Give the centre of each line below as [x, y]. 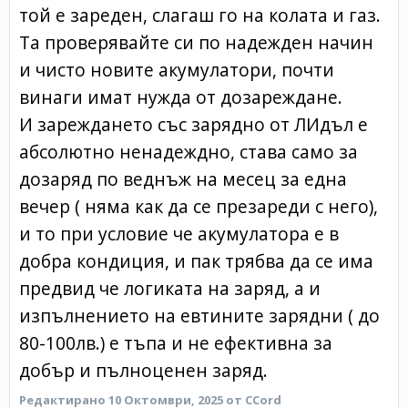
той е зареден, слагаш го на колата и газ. [200, 15]
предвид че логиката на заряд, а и [170, 288]
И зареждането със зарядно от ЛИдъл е [194, 124]
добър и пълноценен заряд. [143, 370]
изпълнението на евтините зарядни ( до [199, 315]
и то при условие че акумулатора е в [179, 233]
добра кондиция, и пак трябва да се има [196, 260]
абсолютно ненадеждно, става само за [189, 151]
